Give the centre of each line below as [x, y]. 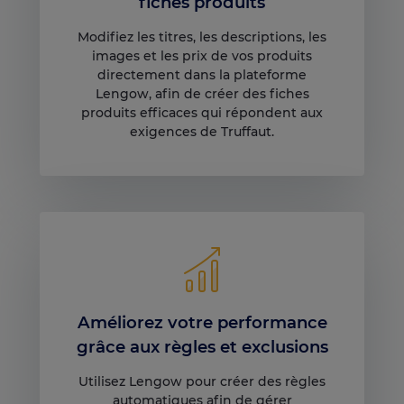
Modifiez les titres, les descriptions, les [202, 37]
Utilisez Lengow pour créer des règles [202, 381]
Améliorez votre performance [202, 323]
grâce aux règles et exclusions [202, 347]
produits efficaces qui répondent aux [202, 112]
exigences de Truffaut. [202, 131]
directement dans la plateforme [202, 74]
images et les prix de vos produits [202, 55]
